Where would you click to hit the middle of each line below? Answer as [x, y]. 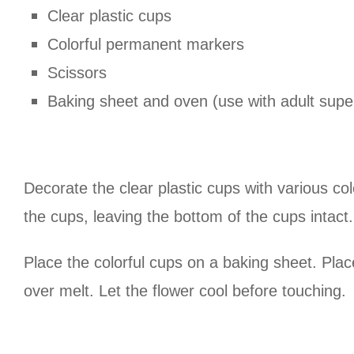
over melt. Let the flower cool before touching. [185, 291]
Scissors [77, 73]
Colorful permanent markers [146, 45]
